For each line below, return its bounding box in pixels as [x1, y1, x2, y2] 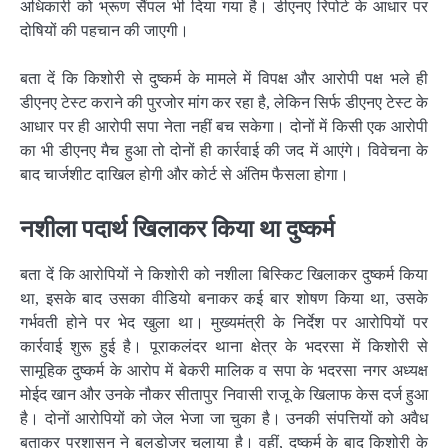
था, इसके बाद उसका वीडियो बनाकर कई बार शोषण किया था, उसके [20, 290, 428, 308]
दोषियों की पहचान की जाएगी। [20, 22, 189, 39]
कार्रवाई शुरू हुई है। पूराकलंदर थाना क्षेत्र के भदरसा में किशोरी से [20, 338, 428, 356]
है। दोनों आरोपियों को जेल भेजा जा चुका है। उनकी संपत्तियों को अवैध [20, 410, 428, 428]
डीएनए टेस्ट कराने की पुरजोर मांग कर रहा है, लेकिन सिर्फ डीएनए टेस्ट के [20, 94, 428, 112]
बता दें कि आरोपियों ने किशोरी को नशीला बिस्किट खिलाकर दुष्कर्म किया [20, 266, 428, 284]
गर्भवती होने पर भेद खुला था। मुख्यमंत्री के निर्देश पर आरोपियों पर [20, 314, 428, 332]
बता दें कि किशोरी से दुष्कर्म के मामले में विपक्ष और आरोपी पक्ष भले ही [20, 70, 428, 88]
